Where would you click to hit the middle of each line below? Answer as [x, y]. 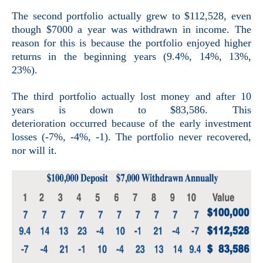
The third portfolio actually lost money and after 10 [131, 97]
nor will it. [34, 151]
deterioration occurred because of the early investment [131, 124]
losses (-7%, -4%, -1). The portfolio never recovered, [131, 137]
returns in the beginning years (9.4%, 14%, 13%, [131, 57]
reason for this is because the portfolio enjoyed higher [131, 43]
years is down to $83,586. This [131, 110]
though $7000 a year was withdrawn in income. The [131, 30]
